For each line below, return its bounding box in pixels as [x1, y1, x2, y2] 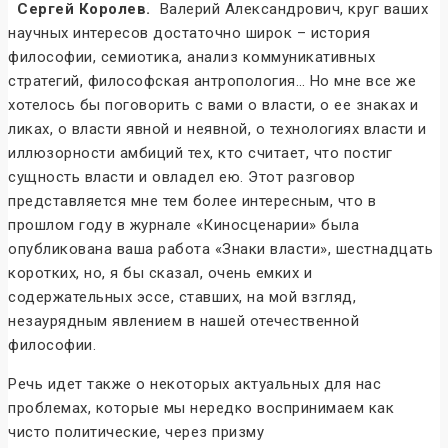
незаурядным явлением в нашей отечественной [8, 312, 359, 331]
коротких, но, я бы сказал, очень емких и [8, 264, 312, 283]
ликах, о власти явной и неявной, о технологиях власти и [8, 120, 427, 139]
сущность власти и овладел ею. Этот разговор [8, 168, 356, 187]
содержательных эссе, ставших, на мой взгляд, [8, 288, 356, 307]
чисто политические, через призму [8, 423, 264, 442]
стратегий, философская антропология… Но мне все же [8, 72, 416, 91]
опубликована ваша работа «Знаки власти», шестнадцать [8, 240, 433, 259]
